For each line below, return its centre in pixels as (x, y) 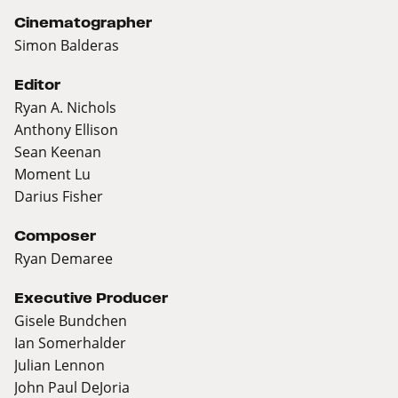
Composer (55, 236)
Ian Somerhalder (70, 343)
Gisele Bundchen (71, 321)
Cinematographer (83, 23)
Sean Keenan (58, 152)
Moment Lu (52, 174)
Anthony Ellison (66, 130)
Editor (37, 85)
